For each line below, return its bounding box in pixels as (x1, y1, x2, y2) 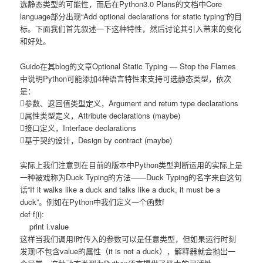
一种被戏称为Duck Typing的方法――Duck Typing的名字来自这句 (20, 171, 242, 183)
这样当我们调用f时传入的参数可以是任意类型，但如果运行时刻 (20, 232, 237, 244)
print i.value (20, 220, 69, 232)
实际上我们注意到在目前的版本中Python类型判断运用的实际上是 (20, 159, 243, 170)
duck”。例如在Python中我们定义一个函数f (20, 195, 165, 207)
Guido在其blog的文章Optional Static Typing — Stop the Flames (20, 60, 237, 72)
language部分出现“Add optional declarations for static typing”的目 (20, 11, 242, 22)
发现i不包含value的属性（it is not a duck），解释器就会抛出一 (20, 245, 236, 257)
